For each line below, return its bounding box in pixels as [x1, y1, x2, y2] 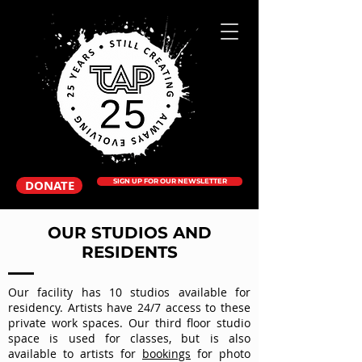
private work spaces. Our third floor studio [8, 315, 250, 330]
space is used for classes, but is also [8, 330, 250, 346]
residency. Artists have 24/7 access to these [8, 300, 250, 315]
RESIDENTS [81, 242, 178, 262]
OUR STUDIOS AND [47, 223, 212, 242]
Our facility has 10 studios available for [8, 284, 250, 300]
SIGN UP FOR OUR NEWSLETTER [112, 177, 227, 185]
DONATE [24, 177, 74, 194]
